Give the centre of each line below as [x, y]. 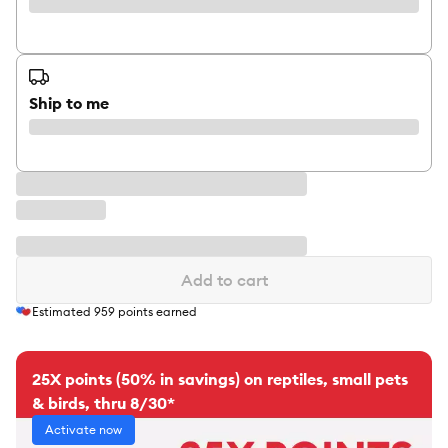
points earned [156, 312]
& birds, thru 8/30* [103, 403]
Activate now [83, 430]
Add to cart [224, 280]
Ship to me [69, 103]
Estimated [63, 312]
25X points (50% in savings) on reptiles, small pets [220, 379]
